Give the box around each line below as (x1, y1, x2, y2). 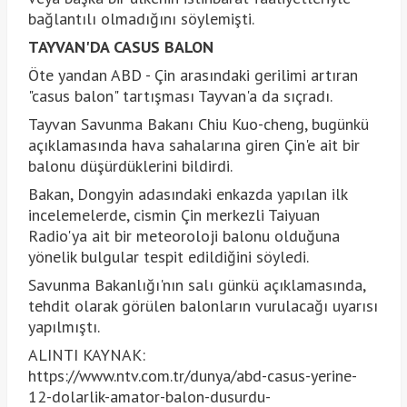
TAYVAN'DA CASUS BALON (27, 35, 213, 57)
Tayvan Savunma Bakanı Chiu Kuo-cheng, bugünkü (27, 113, 369, 134)
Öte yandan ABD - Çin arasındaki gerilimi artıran (27, 64, 358, 85)
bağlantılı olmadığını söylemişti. (27, 7, 254, 29)
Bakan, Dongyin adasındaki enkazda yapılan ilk (27, 183, 347, 204)
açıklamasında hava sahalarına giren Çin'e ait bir (27, 134, 360, 155)
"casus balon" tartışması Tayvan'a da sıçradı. (27, 84, 333, 106)
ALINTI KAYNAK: (27, 343, 145, 365)
